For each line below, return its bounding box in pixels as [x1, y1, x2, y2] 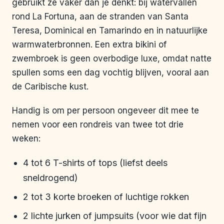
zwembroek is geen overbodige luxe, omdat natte [12, 53, 211, 64]
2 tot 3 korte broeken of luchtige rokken [23, 191, 189, 202]
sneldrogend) [23, 172, 78, 183]
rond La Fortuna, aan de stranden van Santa [12, 11, 188, 22]
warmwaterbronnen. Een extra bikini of [12, 39, 166, 50]
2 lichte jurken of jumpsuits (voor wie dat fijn [23, 210, 206, 221]
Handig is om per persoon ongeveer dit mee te [12, 105, 199, 116]
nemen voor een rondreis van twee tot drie [12, 119, 183, 130]
